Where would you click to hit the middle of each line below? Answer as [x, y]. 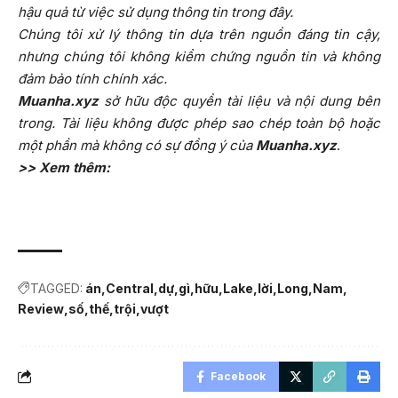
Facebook [238, 376]
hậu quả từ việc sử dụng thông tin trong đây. [155, 12]
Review [41, 308]
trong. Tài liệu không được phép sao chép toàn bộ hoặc [199, 123]
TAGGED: [56, 288]
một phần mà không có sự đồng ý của [137, 145]
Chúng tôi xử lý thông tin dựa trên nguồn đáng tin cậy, [199, 34]
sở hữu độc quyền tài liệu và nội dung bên [239, 100]
